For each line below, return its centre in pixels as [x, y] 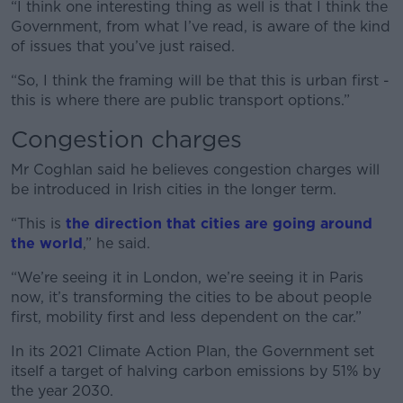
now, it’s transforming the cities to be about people [191, 298]
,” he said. [119, 244]
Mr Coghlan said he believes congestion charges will [195, 170]
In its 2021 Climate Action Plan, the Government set [193, 352]
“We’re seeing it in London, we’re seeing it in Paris [187, 278]
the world [47, 244]
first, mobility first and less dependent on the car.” [186, 318]
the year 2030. [64, 391]
